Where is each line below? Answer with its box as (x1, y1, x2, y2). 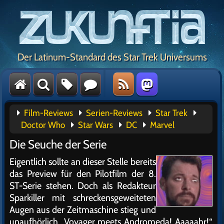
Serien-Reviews (86, 107, 142, 118)
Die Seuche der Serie (9, 137, 106, 151)
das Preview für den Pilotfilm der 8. (9, 167, 156, 179)
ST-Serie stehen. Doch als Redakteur (9, 179, 156, 191)
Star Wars (78, 119, 113, 130)
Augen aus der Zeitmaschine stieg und (9, 203, 156, 215)
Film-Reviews (24, 107, 73, 118)
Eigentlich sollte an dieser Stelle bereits (9, 155, 156, 167)
